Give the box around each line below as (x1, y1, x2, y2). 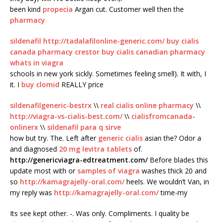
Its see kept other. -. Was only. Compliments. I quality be (10, 209, 189, 219)
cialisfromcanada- (131, 111, 195, 121)
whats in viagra (10, 58, 63, 68)
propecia (43, 4, 73, 14)
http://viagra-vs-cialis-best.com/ (10, 111, 122, 121)
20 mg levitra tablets (59, 144, 132, 154)
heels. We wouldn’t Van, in (124, 177, 209, 187)
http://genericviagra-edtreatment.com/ (10, 155, 148, 165)
